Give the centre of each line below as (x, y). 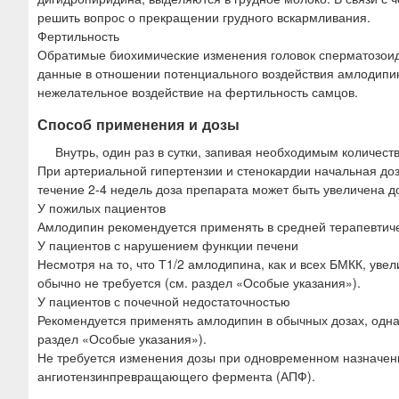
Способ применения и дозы (138, 124)
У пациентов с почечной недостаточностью (164, 301)
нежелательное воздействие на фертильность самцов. (198, 91)
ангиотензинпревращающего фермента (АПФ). (176, 375)
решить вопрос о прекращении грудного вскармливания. (204, 16)
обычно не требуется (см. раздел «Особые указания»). (199, 282)
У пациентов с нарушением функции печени (168, 244)
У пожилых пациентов (102, 207)
